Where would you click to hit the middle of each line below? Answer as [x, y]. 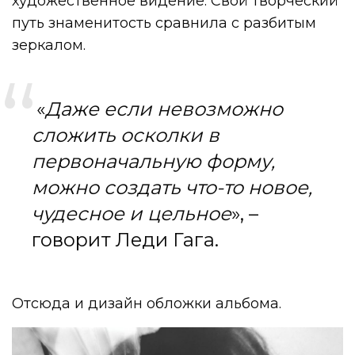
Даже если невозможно [164, 109]
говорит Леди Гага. [126, 239]
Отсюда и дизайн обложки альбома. [147, 303]
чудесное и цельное [132, 213]
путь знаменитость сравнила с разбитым [164, 23]
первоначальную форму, [154, 161]
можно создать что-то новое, [172, 187]
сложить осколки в [126, 135]
